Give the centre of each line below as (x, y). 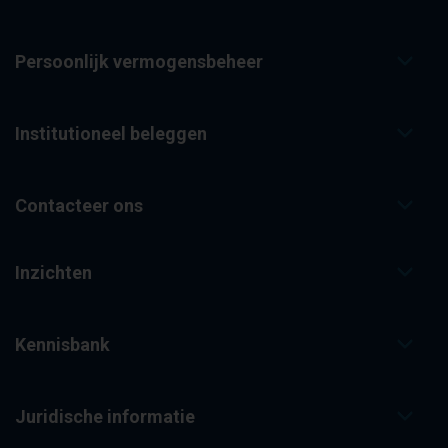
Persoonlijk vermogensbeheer (139, 61)
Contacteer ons (79, 205)
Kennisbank (62, 344)
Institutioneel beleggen (111, 133)
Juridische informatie (105, 416)
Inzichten (53, 272)
